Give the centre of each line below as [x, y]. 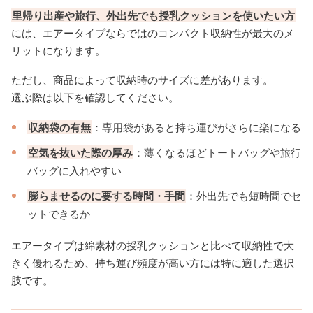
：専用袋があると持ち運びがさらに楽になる [197, 128]
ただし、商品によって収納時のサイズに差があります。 [142, 80]
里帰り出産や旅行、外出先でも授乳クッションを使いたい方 [153, 16]
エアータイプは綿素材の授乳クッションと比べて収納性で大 [153, 246]
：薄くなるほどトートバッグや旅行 [218, 153]
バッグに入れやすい [75, 171]
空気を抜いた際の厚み [81, 153]
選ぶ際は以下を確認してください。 [95, 97]
